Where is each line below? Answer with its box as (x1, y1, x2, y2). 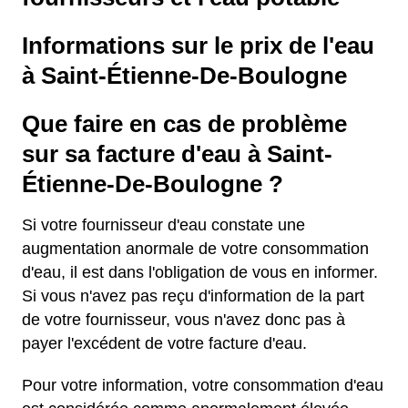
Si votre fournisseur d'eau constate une (22, 216, 305, 234)
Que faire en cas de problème (22, 111, 347, 137)
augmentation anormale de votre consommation (22, 240, 369, 258)
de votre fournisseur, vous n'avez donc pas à (22, 311, 345, 329)
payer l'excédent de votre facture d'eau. (22, 334, 307, 352)
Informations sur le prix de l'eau (22, 33, 374, 58)
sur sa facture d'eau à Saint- (22, 141, 332, 167)
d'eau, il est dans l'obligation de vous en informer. (22, 263, 378, 281)
